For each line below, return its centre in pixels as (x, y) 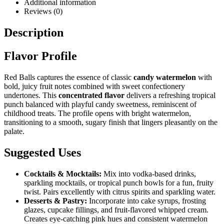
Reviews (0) (43, 11)
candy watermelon (165, 77)
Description (34, 33)
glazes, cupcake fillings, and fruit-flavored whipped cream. (116, 209)
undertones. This (31, 95)
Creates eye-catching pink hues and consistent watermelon (116, 218)
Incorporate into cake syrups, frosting (146, 200)
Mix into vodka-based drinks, (149, 173)
